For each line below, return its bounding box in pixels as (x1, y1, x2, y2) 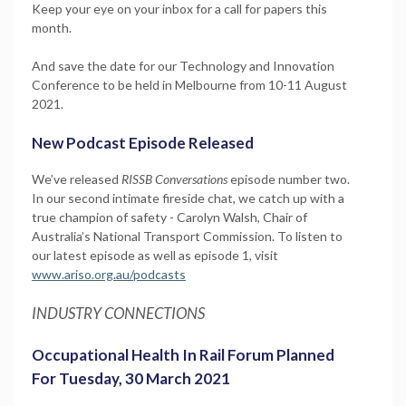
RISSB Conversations (121, 170, 227, 187)
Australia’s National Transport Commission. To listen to (32, 227, 343, 244)
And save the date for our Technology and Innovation (32, 57, 334, 73)
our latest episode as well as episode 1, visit (32, 246, 278, 263)
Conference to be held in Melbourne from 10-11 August (32, 76, 347, 92)
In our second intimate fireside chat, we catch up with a (32, 189, 344, 206)
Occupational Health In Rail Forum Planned (32, 344, 334, 364)
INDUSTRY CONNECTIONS (32, 303, 205, 323)
